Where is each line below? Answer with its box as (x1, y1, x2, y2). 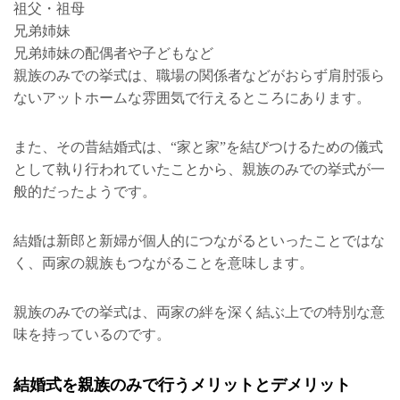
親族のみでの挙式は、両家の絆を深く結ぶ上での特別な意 (13, 304, 385, 321)
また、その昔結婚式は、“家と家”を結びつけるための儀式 (13, 139, 383, 155)
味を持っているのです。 (13, 327, 171, 343)
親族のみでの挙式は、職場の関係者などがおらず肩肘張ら (13, 68, 385, 84)
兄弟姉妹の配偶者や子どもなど (13, 46, 213, 62)
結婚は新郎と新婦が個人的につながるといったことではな (13, 233, 385, 249)
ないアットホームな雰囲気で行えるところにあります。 (13, 90, 371, 106)
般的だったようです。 (13, 184, 156, 200)
